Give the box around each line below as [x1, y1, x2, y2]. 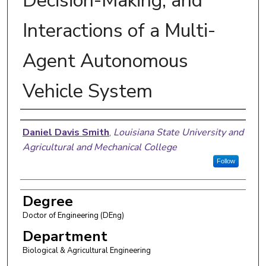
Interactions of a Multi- [22, 17, 216, 43]
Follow [216, 157, 235, 164]
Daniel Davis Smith [22, 125, 109, 139]
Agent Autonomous [22, 47, 188, 74]
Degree [22, 191, 73, 211]
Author [20, 112, 69, 131]
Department [22, 226, 107, 246]
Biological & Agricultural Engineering [22, 245, 151, 256]
